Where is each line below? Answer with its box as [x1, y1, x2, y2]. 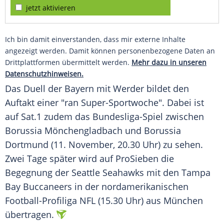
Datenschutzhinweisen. [5, 69, 83, 79]
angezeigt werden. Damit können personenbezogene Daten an [5, 46, 215, 56]
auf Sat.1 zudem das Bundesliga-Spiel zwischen [5, 110, 204, 123]
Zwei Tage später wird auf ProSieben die [5, 152, 174, 165]
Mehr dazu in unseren [131, 57, 206, 67]
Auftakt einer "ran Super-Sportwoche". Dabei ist [5, 96, 204, 109]
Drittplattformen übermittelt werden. [5, 57, 131, 67]
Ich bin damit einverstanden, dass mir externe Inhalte [5, 34, 185, 44]
